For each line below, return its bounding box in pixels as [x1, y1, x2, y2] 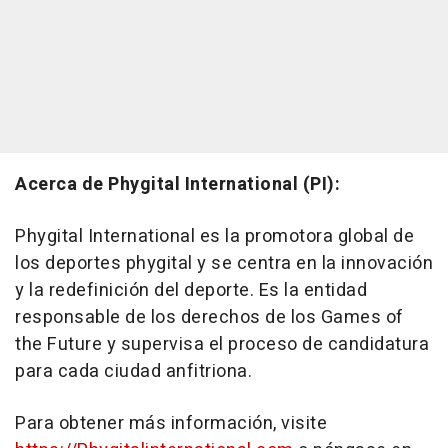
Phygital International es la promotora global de [15, 223, 414, 250]
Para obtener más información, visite [15, 410, 327, 437]
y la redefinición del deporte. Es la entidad [15, 277, 367, 304]
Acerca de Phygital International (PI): [15, 171, 340, 198]
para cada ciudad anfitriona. [15, 358, 252, 385]
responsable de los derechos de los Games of [15, 304, 404, 331]
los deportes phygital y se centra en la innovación [15, 250, 433, 277]
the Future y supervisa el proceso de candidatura [15, 331, 429, 358]
